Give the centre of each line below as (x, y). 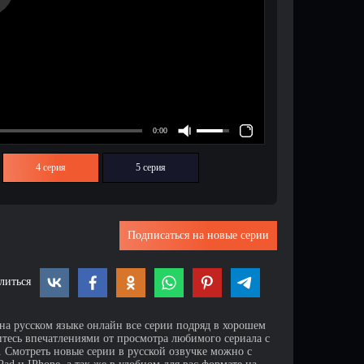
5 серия (151, 168)
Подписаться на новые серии (198, 236)
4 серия (51, 168)
